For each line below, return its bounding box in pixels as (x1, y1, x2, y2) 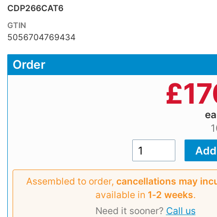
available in (95, 188, 148, 201)
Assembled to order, (26, 175, 116, 187)
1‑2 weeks (147, 188, 193, 201)
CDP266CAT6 (7, 2, 63, 13)
